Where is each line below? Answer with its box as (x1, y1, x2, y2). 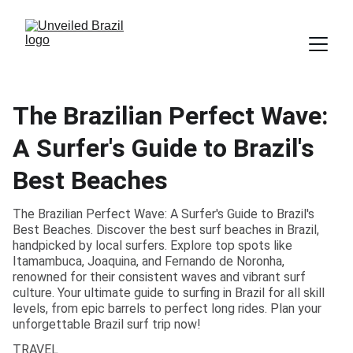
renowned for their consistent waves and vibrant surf (13, 269, 306, 284)
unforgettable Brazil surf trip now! (13, 317, 201, 332)
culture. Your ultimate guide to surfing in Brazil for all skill (13, 285, 325, 300)
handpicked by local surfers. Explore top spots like (13, 238, 292, 253)
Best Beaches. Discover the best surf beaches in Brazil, (13, 222, 319, 237)
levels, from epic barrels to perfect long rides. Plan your (13, 301, 321, 316)
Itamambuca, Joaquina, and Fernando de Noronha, (13, 254, 284, 269)
